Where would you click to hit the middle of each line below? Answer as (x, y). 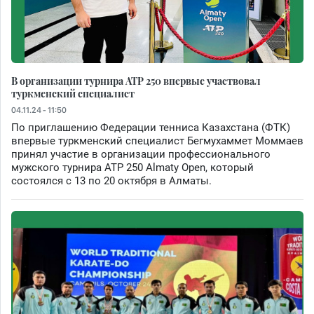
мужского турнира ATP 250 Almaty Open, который (132, 168)
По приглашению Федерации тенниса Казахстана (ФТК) (151, 128)
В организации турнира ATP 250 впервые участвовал (136, 81)
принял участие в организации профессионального (141, 155)
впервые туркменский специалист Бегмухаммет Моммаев (157, 141)
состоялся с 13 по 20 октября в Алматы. (111, 181)
